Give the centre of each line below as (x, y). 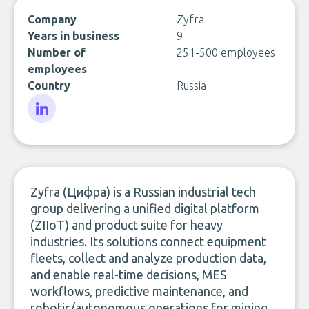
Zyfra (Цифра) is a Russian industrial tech (143, 192)
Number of (57, 52)
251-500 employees (226, 52)
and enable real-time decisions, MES (129, 275)
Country (49, 86)
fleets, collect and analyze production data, (148, 258)
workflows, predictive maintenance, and (139, 291)
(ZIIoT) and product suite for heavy (127, 225)
